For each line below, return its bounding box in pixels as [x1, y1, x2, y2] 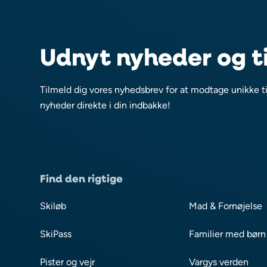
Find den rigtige [40, 170, 123, 186]
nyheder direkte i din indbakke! [40, 99, 171, 111]
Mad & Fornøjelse [189, 200, 263, 212]
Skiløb [40, 200, 67, 212]
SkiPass [40, 228, 72, 240]
